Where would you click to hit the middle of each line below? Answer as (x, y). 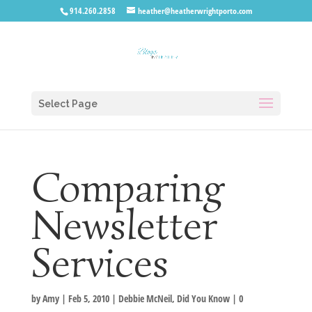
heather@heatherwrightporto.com (195, 11)
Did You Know (203, 298)
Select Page (68, 104)
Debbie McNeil (145, 298)
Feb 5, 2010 (88, 298)
